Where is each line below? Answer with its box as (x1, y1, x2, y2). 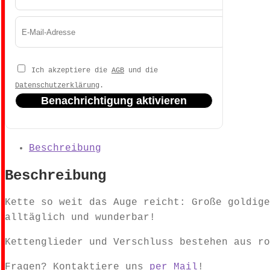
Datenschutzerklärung (15, 81, 99, 90)
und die (124, 66, 158, 75)
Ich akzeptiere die (27, 66, 111, 75)
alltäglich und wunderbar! (5, 212, 155, 224)
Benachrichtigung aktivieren (41, 95, 187, 107)
